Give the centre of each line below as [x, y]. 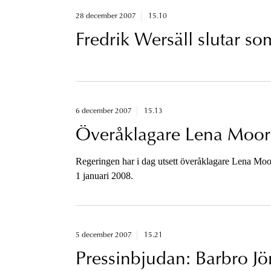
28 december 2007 [106, 16]
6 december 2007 [103, 111]
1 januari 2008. [104, 175]
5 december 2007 [103, 235]
